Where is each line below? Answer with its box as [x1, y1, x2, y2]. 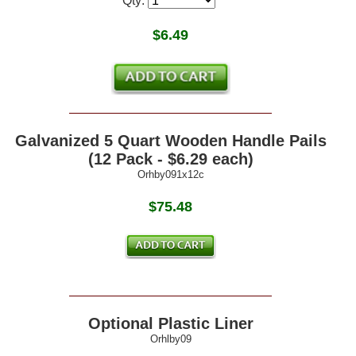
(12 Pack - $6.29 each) [87, 150, 253, 168]
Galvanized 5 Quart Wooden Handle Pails [14, 132, 327, 150]
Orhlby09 [149, 333, 192, 346]
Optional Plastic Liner [87, 315, 253, 333]
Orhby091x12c [137, 168, 204, 181]
